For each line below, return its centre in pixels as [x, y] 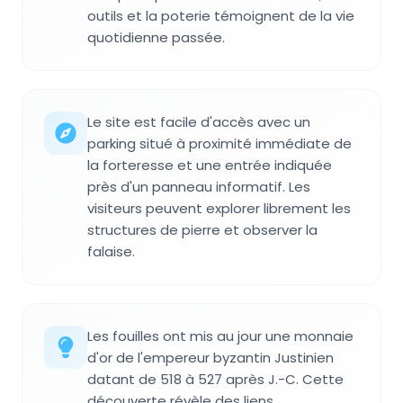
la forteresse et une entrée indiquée [210, 165]
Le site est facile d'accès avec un [199, 121]
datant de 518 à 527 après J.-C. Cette [215, 379]
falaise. [111, 251]
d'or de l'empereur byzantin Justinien [210, 357]
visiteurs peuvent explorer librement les [219, 208]
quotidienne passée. [156, 37]
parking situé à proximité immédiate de [219, 143]
